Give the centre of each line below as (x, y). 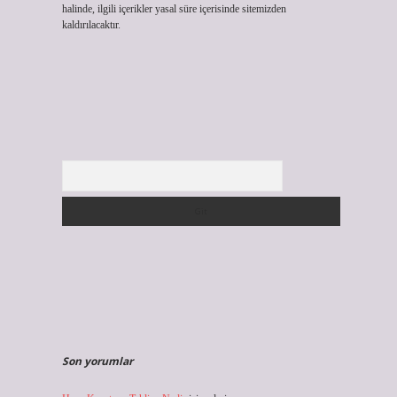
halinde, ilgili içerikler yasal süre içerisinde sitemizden (174, 9)
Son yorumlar (97, 361)
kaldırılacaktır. (91, 25)
